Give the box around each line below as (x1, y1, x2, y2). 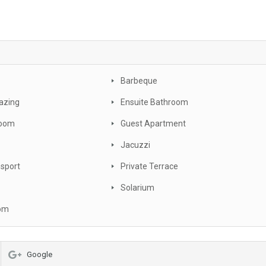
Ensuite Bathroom (121, 97, 188, 107)
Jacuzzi (121, 140, 150, 150)
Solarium (121, 183, 154, 193)
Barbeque (121, 76, 157, 86)
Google (27, 250, 52, 259)
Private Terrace (121, 161, 178, 172)
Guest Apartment (121, 119, 186, 129)
